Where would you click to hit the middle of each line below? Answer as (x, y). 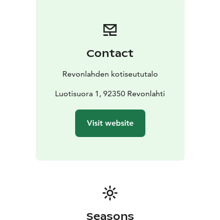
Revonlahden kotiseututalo (110, 74)
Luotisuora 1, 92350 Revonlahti (110, 93)
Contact (110, 53)
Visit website (110, 123)
